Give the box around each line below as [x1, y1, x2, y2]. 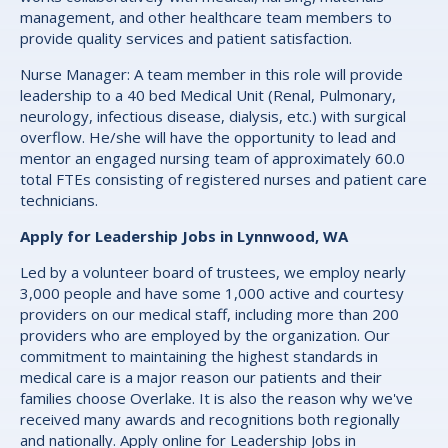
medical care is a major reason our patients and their [20, 367, 382, 388]
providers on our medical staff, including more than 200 [20, 304, 399, 325]
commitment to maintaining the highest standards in [20, 346, 378, 367]
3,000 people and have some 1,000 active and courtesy [20, 283, 404, 304]
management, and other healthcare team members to [20, 7, 392, 28]
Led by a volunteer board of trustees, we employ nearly [20, 262, 406, 283]
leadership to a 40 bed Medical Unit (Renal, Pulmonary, [20, 85, 396, 106]
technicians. [20, 190, 98, 211]
